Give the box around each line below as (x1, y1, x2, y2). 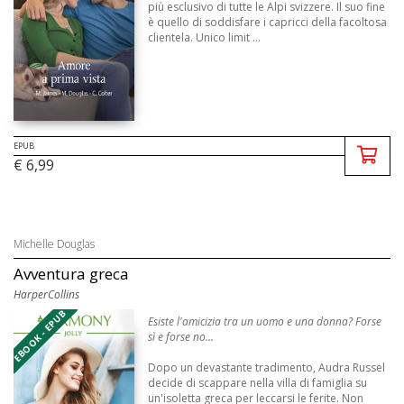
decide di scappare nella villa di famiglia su (148, 374, 368, 390)
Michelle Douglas (14, 235, 95, 252)
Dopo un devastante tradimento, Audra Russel (148, 359, 386, 375)
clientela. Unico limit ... (148, 30, 262, 46)
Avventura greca (14, 262, 129, 284)
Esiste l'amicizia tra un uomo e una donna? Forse (148, 313, 382, 329)
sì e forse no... (148, 328, 215, 344)
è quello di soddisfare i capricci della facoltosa (148, 14, 388, 31)
